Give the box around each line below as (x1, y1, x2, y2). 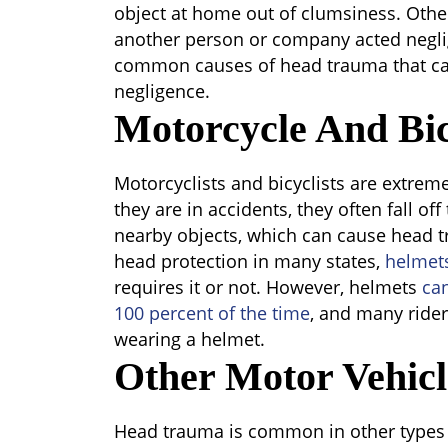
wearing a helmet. (114, 327, 265, 351)
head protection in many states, (114, 249, 385, 273)
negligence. (114, 79, 210, 103)
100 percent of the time (114, 301, 310, 325)
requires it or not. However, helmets (114, 275, 422, 299)
